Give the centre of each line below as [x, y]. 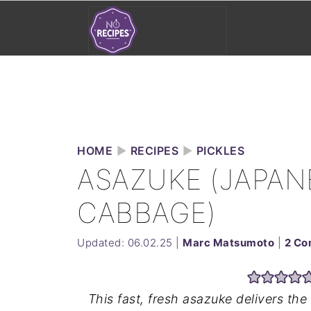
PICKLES [220, 151]
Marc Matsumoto [228, 243]
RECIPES [154, 151]
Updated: [102, 243]
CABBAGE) [146, 213]
